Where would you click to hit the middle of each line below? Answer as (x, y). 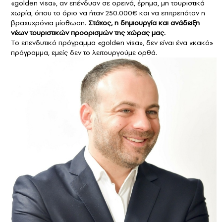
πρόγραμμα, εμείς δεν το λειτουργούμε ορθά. (84, 52)
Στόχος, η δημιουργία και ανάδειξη (144, 23)
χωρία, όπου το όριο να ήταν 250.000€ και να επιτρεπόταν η (108, 13)
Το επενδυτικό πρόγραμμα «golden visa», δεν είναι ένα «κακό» (112, 42)
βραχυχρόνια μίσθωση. (50, 23)
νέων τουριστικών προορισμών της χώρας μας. (88, 32)
